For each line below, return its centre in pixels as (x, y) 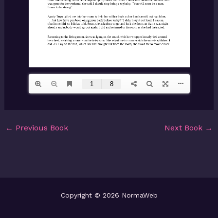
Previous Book (40, 128)
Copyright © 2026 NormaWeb (109, 195)
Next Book (185, 128)
